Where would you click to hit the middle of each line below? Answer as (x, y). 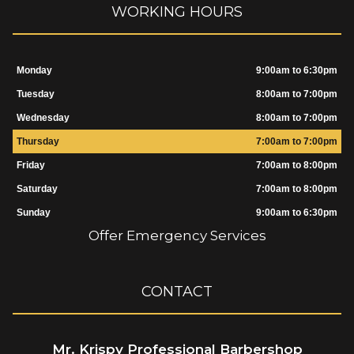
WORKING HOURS (177, 11)
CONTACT (177, 291)
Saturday (37, 188)
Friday (30, 165)
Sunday (33, 212)
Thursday (38, 141)
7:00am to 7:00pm (296, 141)
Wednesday (43, 117)
